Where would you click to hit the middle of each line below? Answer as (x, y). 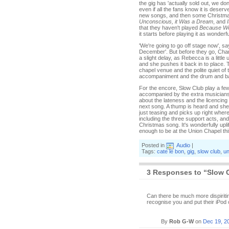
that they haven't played (169, 28)
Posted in (154, 145)
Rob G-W (181, 221)
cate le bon (170, 151)
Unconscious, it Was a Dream (176, 21)
